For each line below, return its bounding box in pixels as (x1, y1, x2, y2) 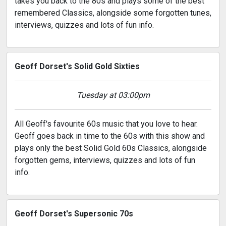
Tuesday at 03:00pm (76, 90, 150, 100)
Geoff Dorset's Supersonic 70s (15, 208, 133, 218)
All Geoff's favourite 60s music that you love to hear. (15, 119, 198, 129)
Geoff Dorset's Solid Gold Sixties (15, 61, 140, 71)
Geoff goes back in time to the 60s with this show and (15, 131, 205, 141)
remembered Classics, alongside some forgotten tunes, (15, 8, 211, 18)
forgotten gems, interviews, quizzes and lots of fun (15, 155, 195, 165)
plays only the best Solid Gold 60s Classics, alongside (15, 143, 207, 153)
